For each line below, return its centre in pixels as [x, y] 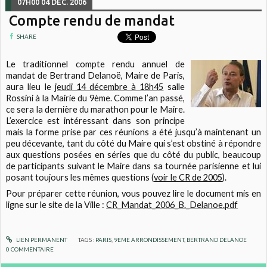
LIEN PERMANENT [41, 239]
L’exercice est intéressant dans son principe [95, 121]
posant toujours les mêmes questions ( [80, 178]
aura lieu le [30, 87]
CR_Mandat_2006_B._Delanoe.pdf [172, 205]
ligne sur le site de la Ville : [56, 205]
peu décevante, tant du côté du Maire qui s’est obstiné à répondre [133, 144]
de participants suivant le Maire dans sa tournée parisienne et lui [133, 166]
